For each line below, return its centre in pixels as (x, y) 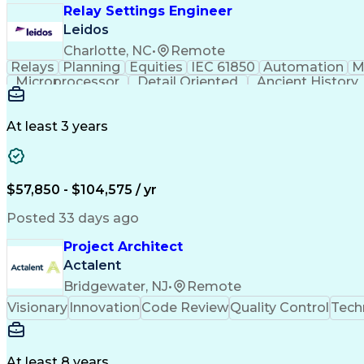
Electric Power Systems (230, 96)
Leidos (86, 30)
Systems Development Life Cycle (163, 111)
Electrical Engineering (79, 96)
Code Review (185, 308)
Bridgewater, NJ (116, 286)
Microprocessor (68, 82)
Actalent (92, 266)
